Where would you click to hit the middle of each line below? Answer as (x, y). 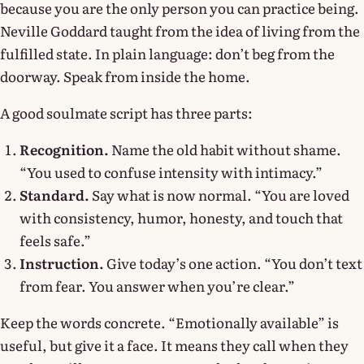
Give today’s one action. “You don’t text (233, 262)
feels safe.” (55, 240)
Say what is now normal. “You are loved (219, 194)
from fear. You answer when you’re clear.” (157, 285)
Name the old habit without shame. (225, 149)
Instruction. (62, 262)
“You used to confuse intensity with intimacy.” (171, 171)
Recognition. (64, 149)
